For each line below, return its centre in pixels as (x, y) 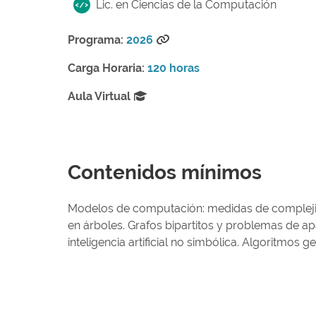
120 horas (174, 68)
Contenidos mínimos (165, 172)
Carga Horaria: (106, 68)
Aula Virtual (99, 96)
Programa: (96, 39)
